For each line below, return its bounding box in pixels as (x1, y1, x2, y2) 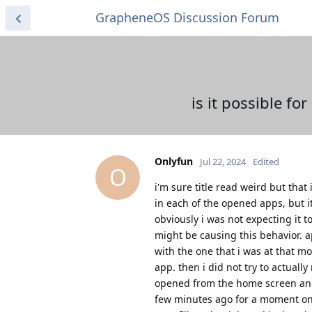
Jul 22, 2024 (200, 155, 246, 168)
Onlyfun (155, 154, 193, 168)
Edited (253, 155, 279, 168)
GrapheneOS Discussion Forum (95, 9, 279, 26)
